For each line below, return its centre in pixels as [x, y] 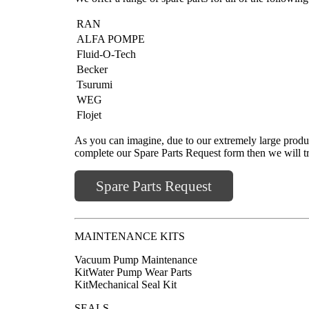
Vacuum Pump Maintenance [136, 259]
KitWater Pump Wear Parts [133, 272]
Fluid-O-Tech [106, 54]
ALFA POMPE [111, 39]
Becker [92, 69]
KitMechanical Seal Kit [126, 284]
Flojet [89, 114]
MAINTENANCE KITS [130, 236]
